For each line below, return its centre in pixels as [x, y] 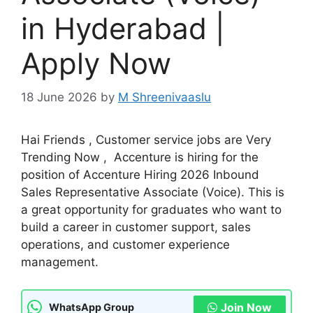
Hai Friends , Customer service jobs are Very [146, 140]
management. [60, 262]
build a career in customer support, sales [136, 227]
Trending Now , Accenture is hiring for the [140, 158]
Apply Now [96, 63]
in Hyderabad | [123, 28]
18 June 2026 [59, 97]
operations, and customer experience [125, 245]
